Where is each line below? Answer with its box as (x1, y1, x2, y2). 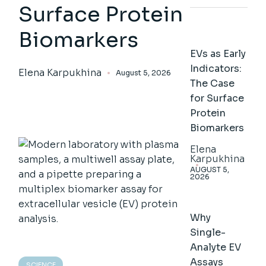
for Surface (190, 92, 245, 105)
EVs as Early (190, 47, 246, 61)
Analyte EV (190, 241, 242, 254)
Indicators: (190, 62, 242, 75)
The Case (190, 77, 235, 90)
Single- (190, 226, 226, 239)
